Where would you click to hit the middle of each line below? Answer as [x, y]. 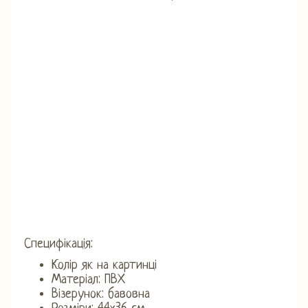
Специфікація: [58, 244]
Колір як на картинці [104, 265]
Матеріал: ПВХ [88, 280]
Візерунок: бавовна [101, 294]
